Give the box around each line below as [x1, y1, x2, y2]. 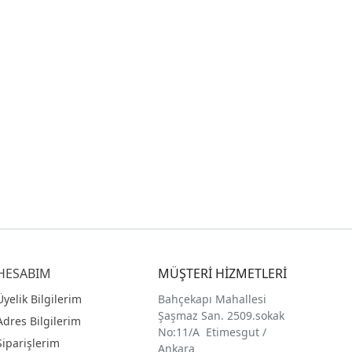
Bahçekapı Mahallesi [158, 291, 267, 306]
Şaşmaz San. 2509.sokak [158, 307, 285, 323]
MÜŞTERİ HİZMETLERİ [158, 264, 288, 282]
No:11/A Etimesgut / [158, 324, 267, 339]
